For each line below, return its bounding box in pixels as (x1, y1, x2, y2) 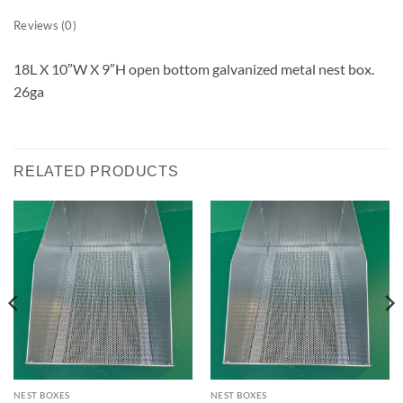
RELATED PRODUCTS (13, 163, 179, 179)
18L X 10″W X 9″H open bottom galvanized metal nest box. (13, 59, 374, 77)
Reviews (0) (13, 17, 76, 32)
